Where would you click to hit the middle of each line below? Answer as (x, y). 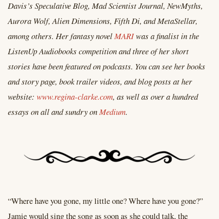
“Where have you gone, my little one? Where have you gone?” (105, 200)
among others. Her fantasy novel (61, 36)
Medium (112, 112)
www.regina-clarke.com (75, 97)
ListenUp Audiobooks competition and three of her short (98, 51)
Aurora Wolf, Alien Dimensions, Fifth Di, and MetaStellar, (103, 21)
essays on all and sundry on (54, 112)
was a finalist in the (166, 36)
